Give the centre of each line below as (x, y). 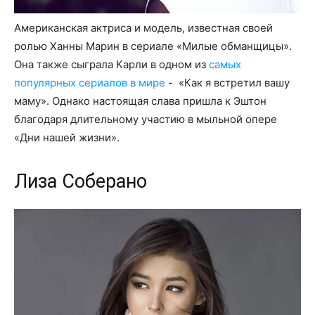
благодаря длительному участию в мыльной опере (146, 120)
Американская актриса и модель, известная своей (143, 28)
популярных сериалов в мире (90, 83)
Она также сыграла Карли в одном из (111, 65)
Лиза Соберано (81, 182)
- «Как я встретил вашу (227, 83)
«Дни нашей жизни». (67, 138)
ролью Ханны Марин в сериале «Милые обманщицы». (153, 46)
